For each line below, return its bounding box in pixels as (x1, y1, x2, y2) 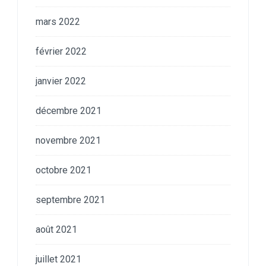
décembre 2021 (36, 104, 102, 116)
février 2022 (36, 45, 87, 57)
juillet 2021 (36, 253, 81, 265)
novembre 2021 (36, 134, 101, 146)
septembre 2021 (36, 194, 105, 205)
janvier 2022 (36, 75, 86, 87)
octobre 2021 (36, 164, 91, 176)
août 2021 (36, 223, 77, 235)
